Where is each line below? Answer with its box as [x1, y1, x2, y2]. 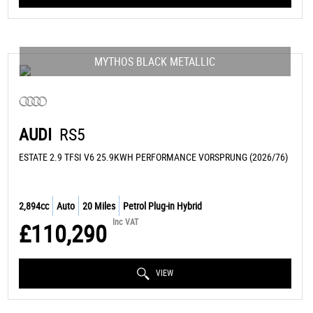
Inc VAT [112, 215, 138, 227]
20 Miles [82, 198, 115, 212]
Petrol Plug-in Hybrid [122, 198, 202, 212]
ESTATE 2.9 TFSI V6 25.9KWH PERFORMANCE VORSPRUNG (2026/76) [18, 150, 288, 163]
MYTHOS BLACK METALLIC [94, 53, 216, 69]
